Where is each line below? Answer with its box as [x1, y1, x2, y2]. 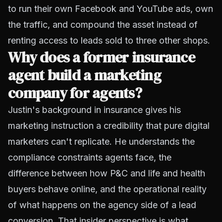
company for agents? [8, 83, 142, 103]
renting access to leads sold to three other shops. [8, 35, 210, 46]
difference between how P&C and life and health [8, 168, 205, 178]
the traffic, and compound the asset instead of [8, 19, 198, 30]
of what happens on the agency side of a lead [8, 200, 196, 210]
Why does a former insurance [8, 47, 195, 67]
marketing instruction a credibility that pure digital [8, 120, 210, 131]
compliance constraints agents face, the [8, 152, 171, 163]
